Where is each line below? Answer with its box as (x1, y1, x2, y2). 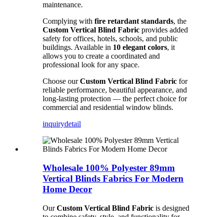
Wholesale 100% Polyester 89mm (43, 162, 175, 173)
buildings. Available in (43, 43, 113, 52)
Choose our (43, 77, 80, 86)
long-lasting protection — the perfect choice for (43, 94, 187, 103)
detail (64, 120, 81, 128)
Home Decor (43, 184, 92, 194)
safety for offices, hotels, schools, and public (43, 34, 178, 43)
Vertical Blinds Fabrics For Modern (43, 173, 184, 184)
